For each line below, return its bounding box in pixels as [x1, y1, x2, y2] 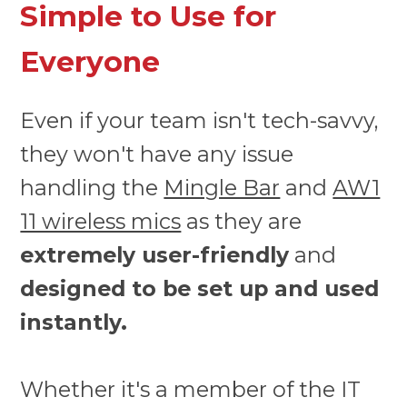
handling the [20, 174, 164, 201]
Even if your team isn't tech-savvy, [20, 106, 379, 134]
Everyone [20, 45, 161, 80]
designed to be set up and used [20, 274, 380, 302]
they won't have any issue [20, 140, 294, 167]
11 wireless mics [20, 207, 182, 234]
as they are [181, 207, 303, 234]
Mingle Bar [164, 174, 281, 201]
